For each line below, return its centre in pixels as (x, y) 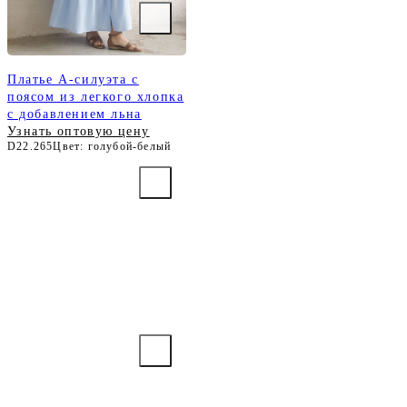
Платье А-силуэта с (73, 80)
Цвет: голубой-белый (112, 147)
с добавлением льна (74, 114)
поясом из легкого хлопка (96, 97)
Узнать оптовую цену (79, 132)
